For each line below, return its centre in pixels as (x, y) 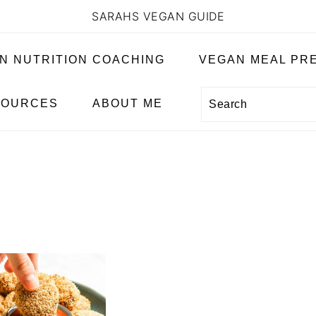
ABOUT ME (128, 103)
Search (230, 103)
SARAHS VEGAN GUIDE (158, 16)
